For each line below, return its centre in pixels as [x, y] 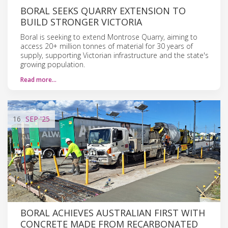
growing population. [53, 64]
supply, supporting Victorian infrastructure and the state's [115, 55]
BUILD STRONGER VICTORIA [81, 22]
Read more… [38, 79]
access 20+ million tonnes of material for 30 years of [107, 46]
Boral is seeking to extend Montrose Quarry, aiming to [109, 37]
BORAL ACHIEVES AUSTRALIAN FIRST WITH [113, 212]
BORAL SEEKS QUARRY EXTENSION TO [103, 10]
